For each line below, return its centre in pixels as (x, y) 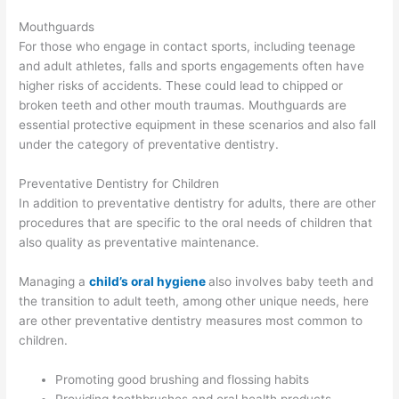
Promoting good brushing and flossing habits (183, 379)
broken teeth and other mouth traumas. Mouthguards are (183, 105)
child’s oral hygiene (148, 281)
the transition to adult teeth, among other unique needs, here (194, 301)
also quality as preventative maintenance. (139, 242)
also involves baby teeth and (291, 281)
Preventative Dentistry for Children (119, 183)
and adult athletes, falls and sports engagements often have (192, 65)
